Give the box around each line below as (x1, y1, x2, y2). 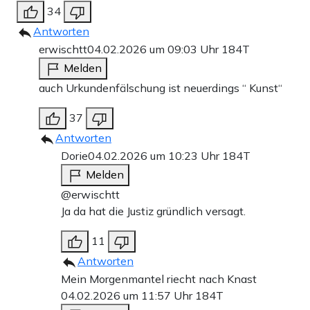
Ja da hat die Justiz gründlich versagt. (61, 203, 246, 218)
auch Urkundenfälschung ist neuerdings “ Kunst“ (39, 80, 282, 95)
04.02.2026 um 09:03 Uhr (87, 42, 221, 56)
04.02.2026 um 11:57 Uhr (61, 288, 195, 302)
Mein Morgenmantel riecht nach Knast (61, 271, 257, 286)
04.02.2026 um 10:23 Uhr (88, 148, 222, 163)
